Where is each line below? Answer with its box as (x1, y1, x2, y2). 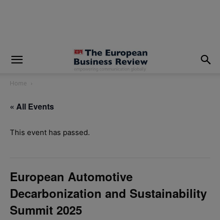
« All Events (10, 101, 54, 112)
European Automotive (10, 168, 133, 185)
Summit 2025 (10, 201, 82, 218)
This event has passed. (10, 128, 90, 137)
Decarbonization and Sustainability (10, 185, 207, 201)
